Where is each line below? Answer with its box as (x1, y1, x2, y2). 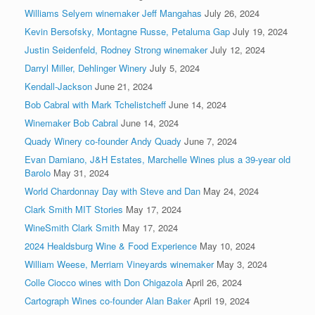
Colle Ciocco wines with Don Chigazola (25, 275, 183, 289)
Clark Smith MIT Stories (25, 202, 123, 216)
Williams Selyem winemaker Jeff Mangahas (25, 6, 202, 20)
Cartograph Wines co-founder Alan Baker (25, 293, 191, 307)
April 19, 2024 (193, 293, 250, 307)
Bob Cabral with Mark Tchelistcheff (25, 97, 166, 111)
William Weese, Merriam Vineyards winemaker (25, 257, 214, 271)
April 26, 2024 (186, 275, 242, 289)
